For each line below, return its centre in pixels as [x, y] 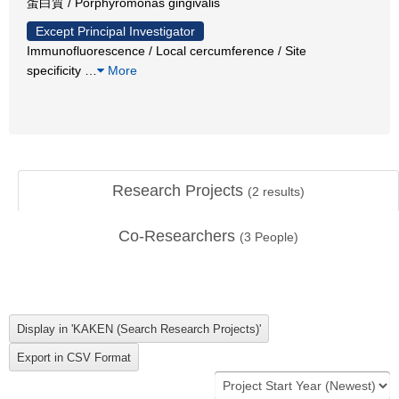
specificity [56, 70]
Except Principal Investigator [115, 31]
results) [282, 191]
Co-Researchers [179, 236]
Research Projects [180, 191]
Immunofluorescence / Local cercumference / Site [167, 50]
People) [275, 237]
